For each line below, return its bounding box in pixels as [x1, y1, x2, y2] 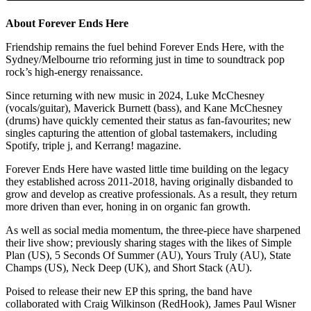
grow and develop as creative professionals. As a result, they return [6, 188, 297, 201]
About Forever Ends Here [6, 17, 128, 30]
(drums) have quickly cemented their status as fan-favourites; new [6, 115, 292, 127]
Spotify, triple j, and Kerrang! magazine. [6, 140, 181, 152]
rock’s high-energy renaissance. [6, 66, 143, 78]
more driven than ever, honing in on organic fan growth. [6, 201, 251, 213]
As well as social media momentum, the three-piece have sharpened [6, 224, 301, 237]
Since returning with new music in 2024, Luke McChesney [6, 90, 264, 102]
